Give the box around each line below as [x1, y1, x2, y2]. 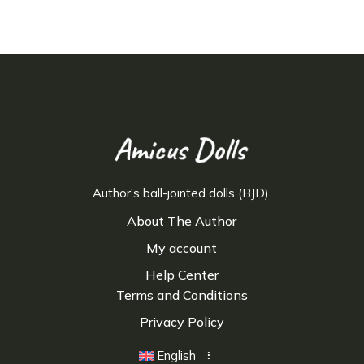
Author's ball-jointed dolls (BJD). [92, 185, 271, 201]
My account [146, 240, 218, 257]
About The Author [127, 213, 237, 230]
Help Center [145, 266, 219, 284]
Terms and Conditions [115, 287, 248, 304]
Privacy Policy [139, 314, 224, 331]
